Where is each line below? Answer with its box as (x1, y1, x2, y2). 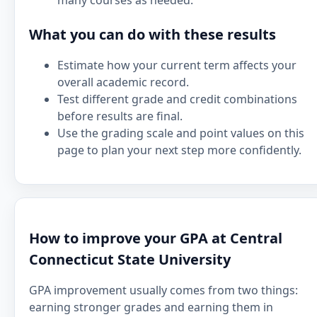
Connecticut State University (29, 250, 231, 269)
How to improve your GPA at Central (29, 229, 282, 248)
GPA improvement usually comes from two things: (29, 282, 298, 298)
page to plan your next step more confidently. (57, 142, 301, 158)
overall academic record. (57, 74, 189, 90)
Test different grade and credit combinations (57, 91, 297, 107)
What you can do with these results (29, 25, 276, 44)
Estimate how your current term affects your (57, 57, 296, 73)
